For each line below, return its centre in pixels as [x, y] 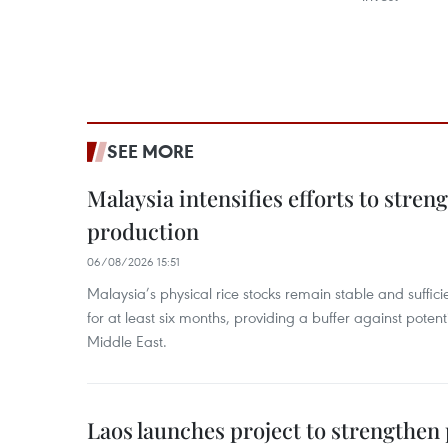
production [143, 231]
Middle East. [127, 341]
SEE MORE [150, 151]
